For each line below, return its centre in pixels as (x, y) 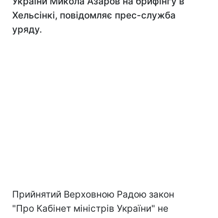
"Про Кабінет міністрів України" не (90, 209)
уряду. (27, 29)
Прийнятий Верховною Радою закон (93, 194)
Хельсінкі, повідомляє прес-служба (94, 15)
